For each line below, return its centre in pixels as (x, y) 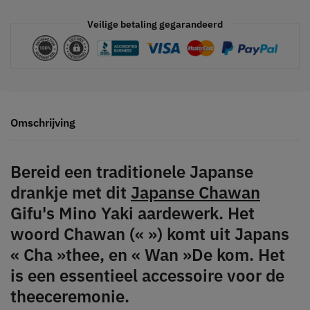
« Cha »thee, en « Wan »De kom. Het (148, 254)
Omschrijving (43, 122)
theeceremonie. (70, 296)
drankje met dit (71, 192)
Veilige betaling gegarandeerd (155, 24)
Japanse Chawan (195, 192)
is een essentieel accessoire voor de (147, 275)
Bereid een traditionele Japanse (132, 171)
